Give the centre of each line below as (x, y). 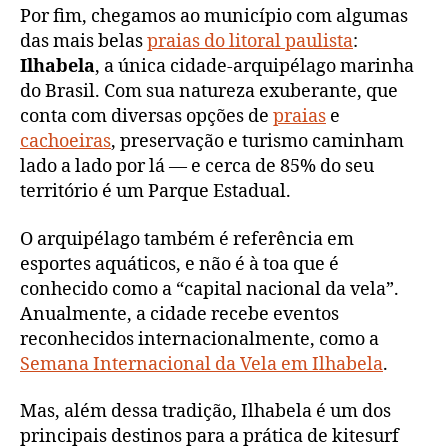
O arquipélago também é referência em (187, 239)
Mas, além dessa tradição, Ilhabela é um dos (205, 412)
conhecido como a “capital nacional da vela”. (209, 289)
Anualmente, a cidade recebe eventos (179, 314)
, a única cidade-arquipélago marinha (254, 67)
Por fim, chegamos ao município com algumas (214, 17)
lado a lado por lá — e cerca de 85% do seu (197, 167)
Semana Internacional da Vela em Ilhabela (201, 364)
